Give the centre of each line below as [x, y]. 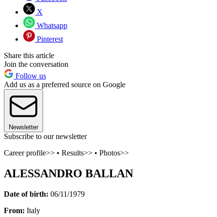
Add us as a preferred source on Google [65, 84]
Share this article [29, 55]
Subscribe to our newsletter [45, 136]
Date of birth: [26, 194]
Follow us [30, 76]
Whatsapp [51, 25]
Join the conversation [36, 64]
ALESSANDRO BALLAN [69, 173]
